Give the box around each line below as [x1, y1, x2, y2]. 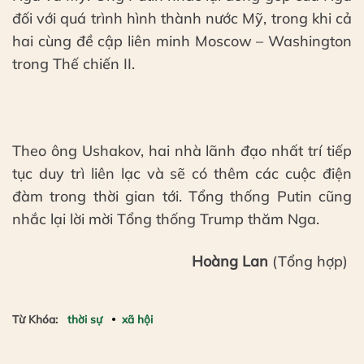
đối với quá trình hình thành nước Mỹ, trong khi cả [12, 8, 352, 28]
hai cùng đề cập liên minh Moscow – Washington [12, 31, 352, 50]
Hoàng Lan [192, 251, 272, 271]
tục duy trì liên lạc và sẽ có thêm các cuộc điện [12, 164, 352, 184]
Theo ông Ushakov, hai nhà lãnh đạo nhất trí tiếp [12, 141, 352, 161]
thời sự [67, 312, 102, 327]
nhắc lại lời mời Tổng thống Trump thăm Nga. [12, 210, 319, 229]
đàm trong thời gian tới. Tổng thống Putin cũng [12, 187, 352, 206]
